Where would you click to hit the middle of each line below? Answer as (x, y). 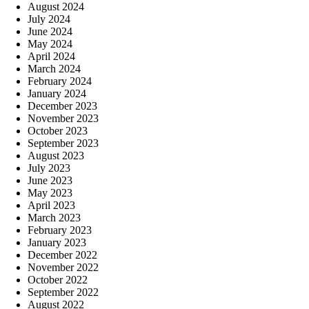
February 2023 (60, 230)
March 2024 (54, 68)
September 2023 (63, 143)
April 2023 (51, 205)
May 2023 (50, 192)
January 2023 (57, 242)
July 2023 (49, 168)
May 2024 (50, 43)
